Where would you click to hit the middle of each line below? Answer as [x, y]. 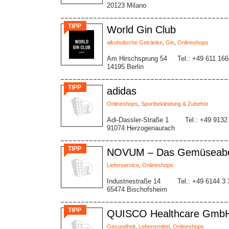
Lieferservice [123, 165]
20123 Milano [127, 5]
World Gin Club [141, 30]
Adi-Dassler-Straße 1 [138, 120]
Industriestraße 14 [134, 181]
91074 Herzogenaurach [141, 128]
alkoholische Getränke [135, 42]
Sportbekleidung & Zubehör [175, 104]
